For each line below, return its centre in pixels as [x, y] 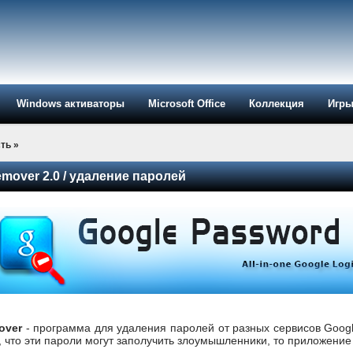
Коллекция [277, 104]
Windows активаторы [71, 104]
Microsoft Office [187, 104]
